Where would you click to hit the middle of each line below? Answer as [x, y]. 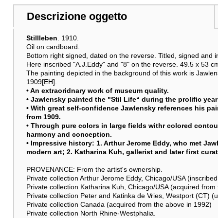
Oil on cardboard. [53, 46]
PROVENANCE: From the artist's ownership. [94, 169]
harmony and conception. [69, 134]
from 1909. [43, 117]
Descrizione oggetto [77, 17]
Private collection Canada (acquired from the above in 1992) [119, 204]
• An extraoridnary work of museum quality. [97, 90]
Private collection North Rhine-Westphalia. [91, 213]
